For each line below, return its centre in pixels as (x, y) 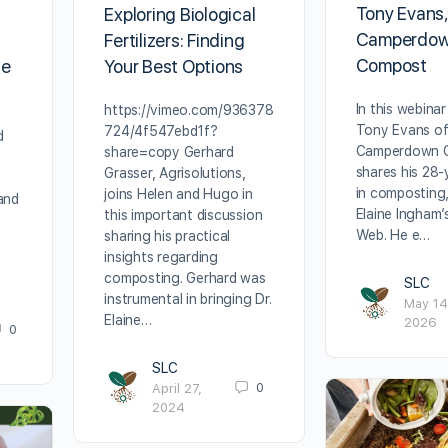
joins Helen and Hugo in (178, 193)
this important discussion (183, 214)
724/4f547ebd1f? (161, 130)
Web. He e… (393, 235)
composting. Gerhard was (185, 277)
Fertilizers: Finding (174, 40)
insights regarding (161, 256)
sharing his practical (167, 235)
